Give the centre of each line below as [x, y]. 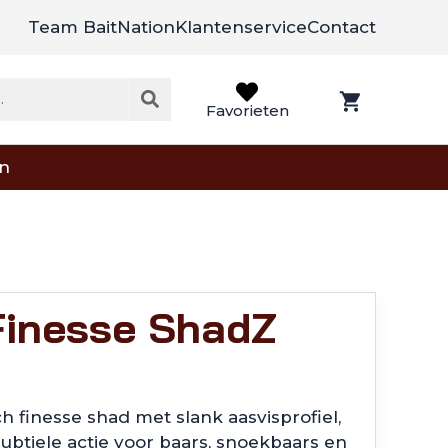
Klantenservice [240, 27]
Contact [341, 27]
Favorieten [247, 110]
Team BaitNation [101, 27]
